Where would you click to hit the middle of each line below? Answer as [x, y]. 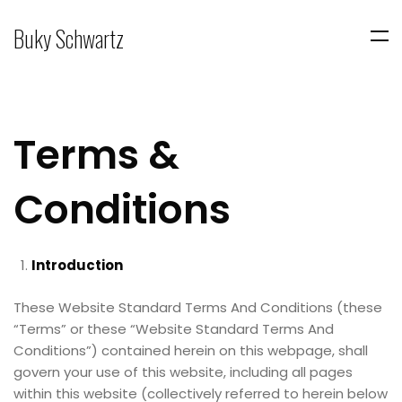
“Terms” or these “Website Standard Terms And [174, 328]
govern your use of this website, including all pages [183, 371]
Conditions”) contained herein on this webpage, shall [191, 350]
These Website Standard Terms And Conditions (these [198, 307]
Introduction [77, 265]
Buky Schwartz [69, 38]
